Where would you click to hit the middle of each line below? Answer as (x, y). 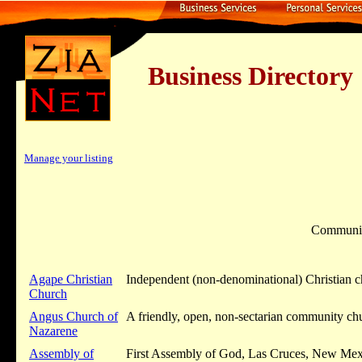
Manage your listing (69, 158)
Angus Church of (74, 316)
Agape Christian (71, 279)
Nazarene (53, 331)
